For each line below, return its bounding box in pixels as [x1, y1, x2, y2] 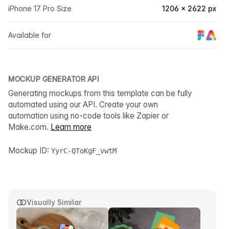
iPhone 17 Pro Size [8, 4, 72, 13]
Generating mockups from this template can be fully [8, 88, 192, 99]
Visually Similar [27, 198, 81, 207]
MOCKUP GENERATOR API [8, 75, 99, 84]
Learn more [51, 122, 91, 132]
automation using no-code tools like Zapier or [8, 111, 169, 121]
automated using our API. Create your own [8, 100, 158, 110]
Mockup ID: [8, 146, 51, 156]
